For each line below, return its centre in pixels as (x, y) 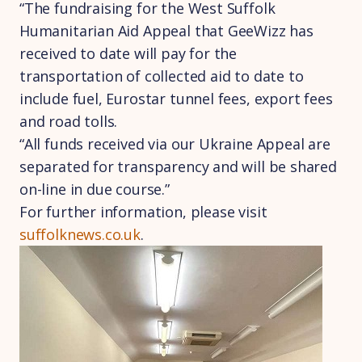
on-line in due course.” (95, 189)
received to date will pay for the (128, 53)
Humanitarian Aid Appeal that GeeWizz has (166, 31)
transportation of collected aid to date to (162, 76)
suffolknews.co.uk (80, 234)
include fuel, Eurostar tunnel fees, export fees (176, 99)
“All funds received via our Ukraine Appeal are (175, 144)
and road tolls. (69, 121)
